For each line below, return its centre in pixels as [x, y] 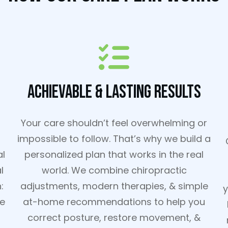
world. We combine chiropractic [114, 170]
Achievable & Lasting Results [114, 92]
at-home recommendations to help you [114, 202]
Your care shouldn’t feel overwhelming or [114, 123]
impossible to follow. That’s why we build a [114, 139]
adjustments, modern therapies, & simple [114, 186]
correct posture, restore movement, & [114, 218]
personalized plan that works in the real [114, 154]
